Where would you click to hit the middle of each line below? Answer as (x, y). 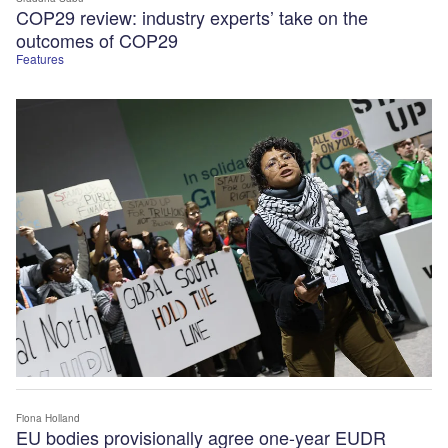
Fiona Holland (48, 417)
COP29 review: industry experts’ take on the (192, 17)
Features (40, 59)
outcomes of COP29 (99, 40)
